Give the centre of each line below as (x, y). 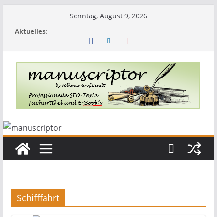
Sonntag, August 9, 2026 (108, 16)
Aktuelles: (31, 31)
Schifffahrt (38, 198)
